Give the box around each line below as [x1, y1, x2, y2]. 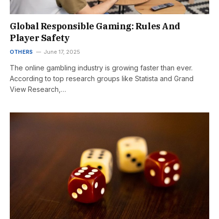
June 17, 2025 [44, 48, 81, 55]
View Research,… [10, 85, 66, 93]
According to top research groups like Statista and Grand [10, 74, 194, 83]
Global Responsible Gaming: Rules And [10, 20, 180, 32]
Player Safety [10, 32, 70, 44]
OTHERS [10, 48, 33, 55]
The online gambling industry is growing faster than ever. [10, 63, 193, 72]
